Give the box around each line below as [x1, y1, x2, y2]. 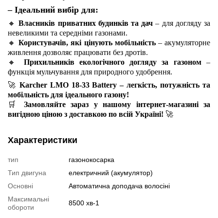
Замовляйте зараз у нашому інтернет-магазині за [23, 100, 211, 109]
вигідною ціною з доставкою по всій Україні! [8, 110, 163, 119]
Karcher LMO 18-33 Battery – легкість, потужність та [19, 81, 211, 90]
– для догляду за [153, 19, 211, 28]
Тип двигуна [8, 169, 46, 177]
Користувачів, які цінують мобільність [18, 38, 156, 47]
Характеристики [8, 135, 77, 145]
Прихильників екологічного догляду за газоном [23, 58, 201, 67]
